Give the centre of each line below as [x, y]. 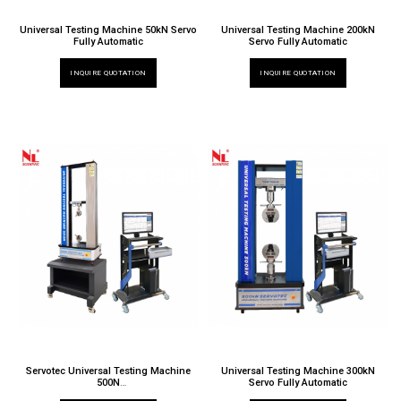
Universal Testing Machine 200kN [299, 30]
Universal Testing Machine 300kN [299, 371]
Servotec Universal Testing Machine [109, 371]
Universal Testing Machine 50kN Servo [109, 30]
